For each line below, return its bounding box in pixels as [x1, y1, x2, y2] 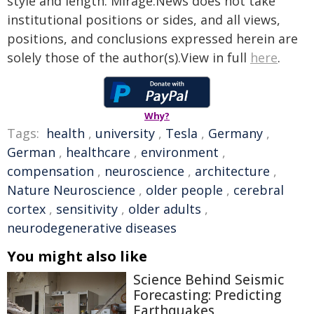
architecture [195, 163, 270, 179]
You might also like [7, 247, 147, 266]
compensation [7, 163, 94, 179]
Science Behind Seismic [133, 271, 284, 289]
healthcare [66, 144, 130, 161]
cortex [7, 200, 46, 217]
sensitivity [56, 200, 118, 217]
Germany [208, 125, 263, 142]
